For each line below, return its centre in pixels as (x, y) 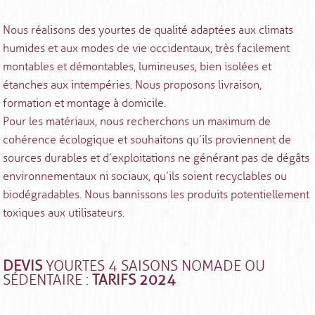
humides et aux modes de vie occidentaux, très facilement (147, 49)
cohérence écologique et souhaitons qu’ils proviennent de (147, 140)
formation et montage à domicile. (85, 103)
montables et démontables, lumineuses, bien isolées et (137, 67)
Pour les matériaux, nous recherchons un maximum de (137, 122)
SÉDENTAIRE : (48, 280)
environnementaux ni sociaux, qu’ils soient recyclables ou (145, 176)
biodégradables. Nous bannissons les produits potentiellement (156, 195)
